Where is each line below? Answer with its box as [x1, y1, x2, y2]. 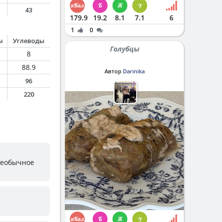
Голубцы [113, 44, 139, 54]
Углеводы [13, 36, 45, 45]
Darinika [122, 67, 145, 75]
